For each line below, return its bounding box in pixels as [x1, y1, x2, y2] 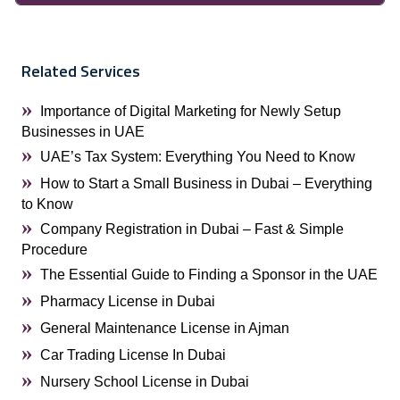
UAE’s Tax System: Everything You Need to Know [40, 149, 355, 164]
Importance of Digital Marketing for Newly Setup [40, 104, 341, 119]
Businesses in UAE [21, 124, 145, 139]
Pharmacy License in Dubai [40, 294, 215, 309]
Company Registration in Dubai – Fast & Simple [40, 221, 344, 237]
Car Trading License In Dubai [40, 347, 226, 362]
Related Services [21, 59, 140, 83]
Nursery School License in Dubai [40, 374, 249, 389]
